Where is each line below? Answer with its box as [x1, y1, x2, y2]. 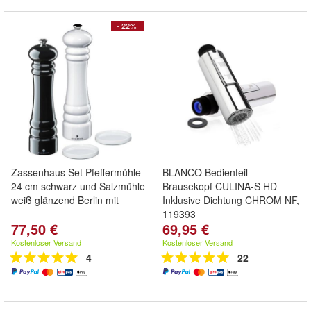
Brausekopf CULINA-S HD [162, 179, 277, 193]
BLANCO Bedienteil [162, 165, 248, 179]
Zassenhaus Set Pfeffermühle [11, 165, 141, 179]
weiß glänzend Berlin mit [11, 193, 119, 207]
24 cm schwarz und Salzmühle [11, 179, 145, 193]
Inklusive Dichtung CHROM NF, [162, 193, 299, 207]
